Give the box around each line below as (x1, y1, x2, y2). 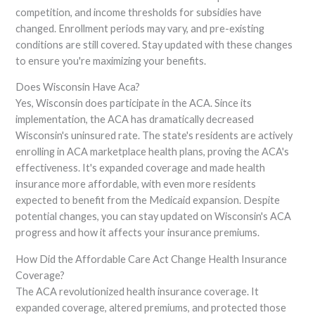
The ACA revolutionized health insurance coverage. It (15, 285, 259, 297)
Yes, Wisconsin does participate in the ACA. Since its (15, 97, 252, 110)
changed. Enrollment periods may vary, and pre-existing (15, 22, 265, 34)
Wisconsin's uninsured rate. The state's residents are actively (15, 129, 293, 142)
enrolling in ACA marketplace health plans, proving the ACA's (15, 146, 290, 158)
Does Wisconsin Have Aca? (15, 81, 141, 94)
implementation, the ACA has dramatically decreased (15, 113, 255, 126)
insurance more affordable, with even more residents (15, 178, 257, 191)
